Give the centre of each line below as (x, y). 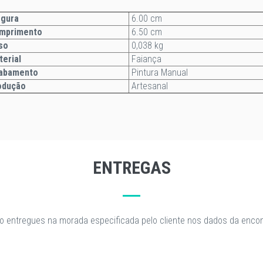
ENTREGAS (131, 168)
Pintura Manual (159, 73)
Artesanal (149, 86)
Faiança (145, 59)
